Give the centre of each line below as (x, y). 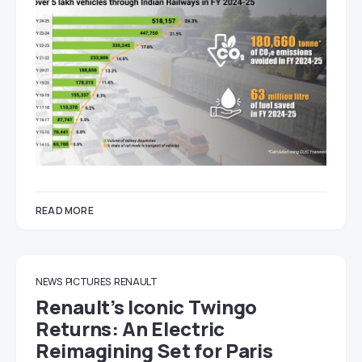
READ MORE (65, 210)
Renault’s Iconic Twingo (147, 307)
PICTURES (88, 282)
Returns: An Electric (130, 328)
